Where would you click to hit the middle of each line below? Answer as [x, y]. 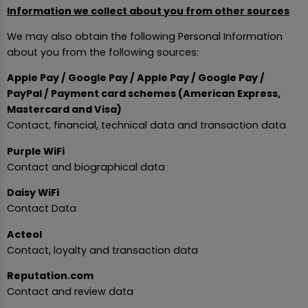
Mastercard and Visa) [64, 110]
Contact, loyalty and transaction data [102, 250]
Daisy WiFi [33, 193]
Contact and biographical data [86, 167]
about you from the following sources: [103, 53]
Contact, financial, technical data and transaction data [146, 125]
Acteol [24, 234]
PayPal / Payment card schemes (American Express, [144, 94]
